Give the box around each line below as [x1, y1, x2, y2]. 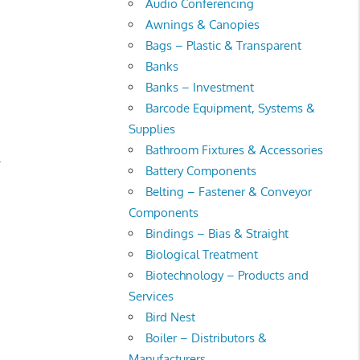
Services [129, 288, 174, 304]
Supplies [129, 121, 176, 137]
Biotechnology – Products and [145, 267, 309, 283]
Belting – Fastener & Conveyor [145, 183, 313, 199]
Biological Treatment [145, 246, 259, 262]
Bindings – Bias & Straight [145, 225, 289, 241]
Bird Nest [145, 309, 196, 325]
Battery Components [145, 162, 257, 178]
